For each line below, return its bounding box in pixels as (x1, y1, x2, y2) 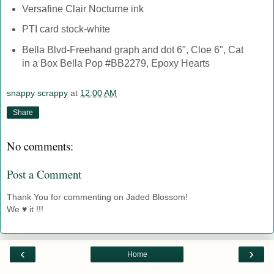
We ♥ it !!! (7, 204, 43, 214)
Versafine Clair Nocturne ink (21, 3, 144, 14)
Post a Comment (7, 166, 81, 182)
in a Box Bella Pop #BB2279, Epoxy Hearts (21, 58, 210, 69)
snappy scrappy (7, 87, 68, 98)
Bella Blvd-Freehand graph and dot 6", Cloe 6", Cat (21, 45, 243, 56)
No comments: (7, 138, 73, 154)
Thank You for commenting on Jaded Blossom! (7, 191, 188, 202)
